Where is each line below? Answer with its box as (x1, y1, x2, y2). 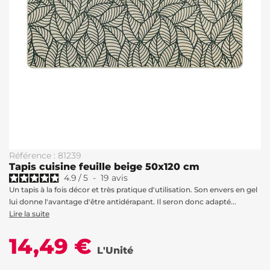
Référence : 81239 (9, 150, 81, 161)
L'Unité (97, 245, 133, 256)
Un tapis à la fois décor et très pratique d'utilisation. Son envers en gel (9, 185, 257, 194)
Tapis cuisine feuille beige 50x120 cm (9, 161, 199, 172)
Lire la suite (9, 209, 49, 218)
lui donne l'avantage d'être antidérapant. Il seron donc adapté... (9, 197, 236, 206)
